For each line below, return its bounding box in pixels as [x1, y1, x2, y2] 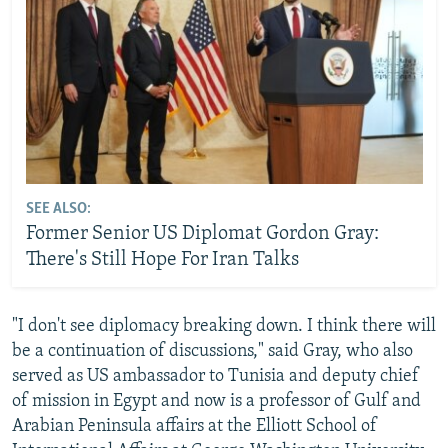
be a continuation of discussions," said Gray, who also [12, 341, 413, 361]
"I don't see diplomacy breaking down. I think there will [12, 316, 436, 336]
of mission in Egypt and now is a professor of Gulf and [12, 391, 421, 411]
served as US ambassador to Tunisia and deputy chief [12, 366, 419, 386]
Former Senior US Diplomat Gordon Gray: [25, 224, 379, 245]
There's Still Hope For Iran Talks [25, 250, 299, 271]
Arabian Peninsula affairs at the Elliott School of [12, 416, 377, 436]
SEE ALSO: [25, 201, 91, 218]
